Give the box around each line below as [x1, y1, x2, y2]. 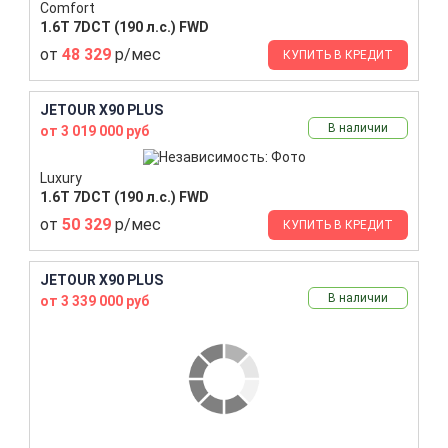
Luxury [40, 169, 82, 186]
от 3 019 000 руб [40, 122, 149, 139]
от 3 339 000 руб [40, 292, 149, 309]
